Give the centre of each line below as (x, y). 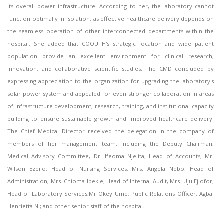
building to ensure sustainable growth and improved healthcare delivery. (111, 119)
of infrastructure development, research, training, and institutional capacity (111, 106)
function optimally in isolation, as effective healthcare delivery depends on (111, 19)
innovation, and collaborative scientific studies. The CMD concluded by (111, 69)
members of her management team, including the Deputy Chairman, (111, 144)
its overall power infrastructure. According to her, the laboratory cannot (111, 6)
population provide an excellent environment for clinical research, (111, 56)
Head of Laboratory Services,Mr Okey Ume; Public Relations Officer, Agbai (111, 194)
